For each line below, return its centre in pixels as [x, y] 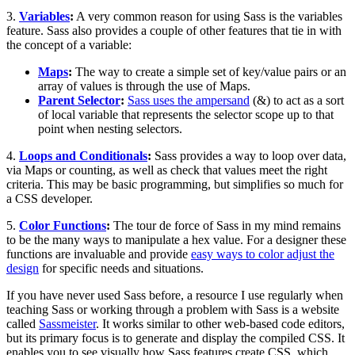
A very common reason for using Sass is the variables [208, 16]
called [23, 323]
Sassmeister [67, 323]
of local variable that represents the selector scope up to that [186, 114]
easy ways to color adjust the [263, 254]
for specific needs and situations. [121, 268]
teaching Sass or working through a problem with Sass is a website [173, 309]
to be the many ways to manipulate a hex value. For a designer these [176, 239]
